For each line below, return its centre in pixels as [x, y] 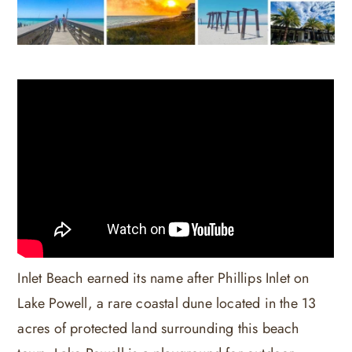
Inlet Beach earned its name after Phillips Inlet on [163, 278]
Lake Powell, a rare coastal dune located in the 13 [167, 303]
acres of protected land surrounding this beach [158, 328]
